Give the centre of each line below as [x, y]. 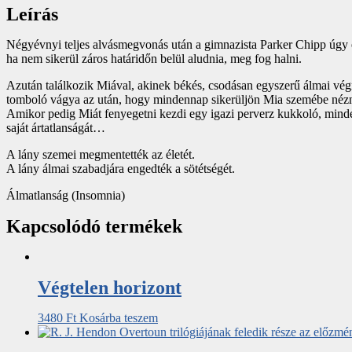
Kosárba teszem [119, 317]
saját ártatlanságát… [56, 128]
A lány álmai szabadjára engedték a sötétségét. [121, 169]
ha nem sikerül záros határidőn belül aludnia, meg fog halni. [154, 59]
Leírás [32, 15]
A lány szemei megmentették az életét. [101, 155]
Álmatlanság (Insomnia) [66, 196]
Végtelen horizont [110, 288]
